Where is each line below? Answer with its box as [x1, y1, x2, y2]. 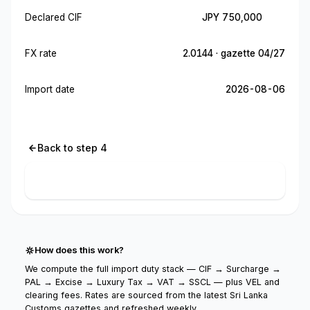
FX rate [25, 48, 57, 59]
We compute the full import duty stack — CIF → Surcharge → [25, 264, 281, 274]
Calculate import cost [104, 174, 215, 187]
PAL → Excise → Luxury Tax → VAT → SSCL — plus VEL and [25, 277, 280, 287]
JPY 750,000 [202, 12, 262, 23]
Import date [25, 84, 75, 95]
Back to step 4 [37, 142, 107, 154]
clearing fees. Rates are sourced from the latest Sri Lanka [25, 290, 268, 300]
